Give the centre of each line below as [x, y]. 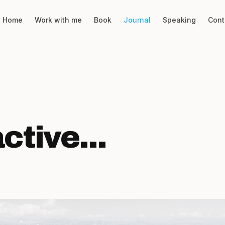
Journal [137, 20]
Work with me [58, 20]
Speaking [179, 20]
